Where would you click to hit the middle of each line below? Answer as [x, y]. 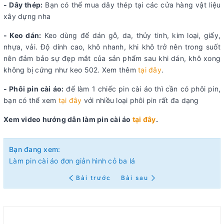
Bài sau [134, 178]
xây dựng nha [27, 16]
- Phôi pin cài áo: [34, 89]
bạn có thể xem [31, 100]
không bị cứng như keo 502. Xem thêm [71, 70]
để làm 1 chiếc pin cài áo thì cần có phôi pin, [142, 89]
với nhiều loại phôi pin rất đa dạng [140, 100]
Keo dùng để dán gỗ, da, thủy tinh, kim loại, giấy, [131, 35]
